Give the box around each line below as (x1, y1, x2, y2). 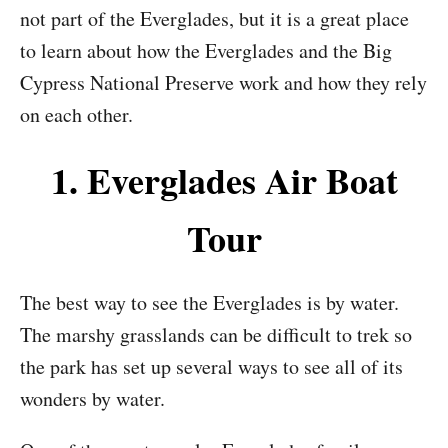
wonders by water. (20, 385, 165, 412)
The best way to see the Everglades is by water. (20, 289, 399, 316)
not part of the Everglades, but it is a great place (20, 5, 409, 32)
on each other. (20, 101, 133, 128)
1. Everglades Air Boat (50, 154, 398, 206)
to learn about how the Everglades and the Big (20, 37, 392, 64)
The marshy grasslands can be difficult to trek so (20, 321, 412, 348)
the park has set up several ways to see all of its (20, 353, 403, 380)
